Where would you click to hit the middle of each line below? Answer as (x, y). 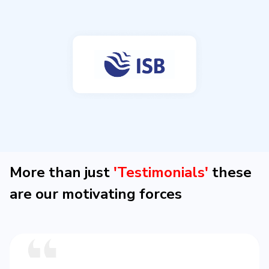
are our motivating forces (96, 194)
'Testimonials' (161, 173)
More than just (62, 173)
